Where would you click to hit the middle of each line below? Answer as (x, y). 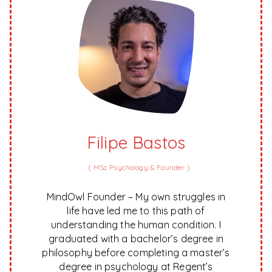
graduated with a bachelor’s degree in (136, 239)
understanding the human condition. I (136, 225)
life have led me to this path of (136, 211)
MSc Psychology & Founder (139, 168)
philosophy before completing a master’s (136, 253)
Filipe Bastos (136, 143)
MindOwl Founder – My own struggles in (136, 197)
